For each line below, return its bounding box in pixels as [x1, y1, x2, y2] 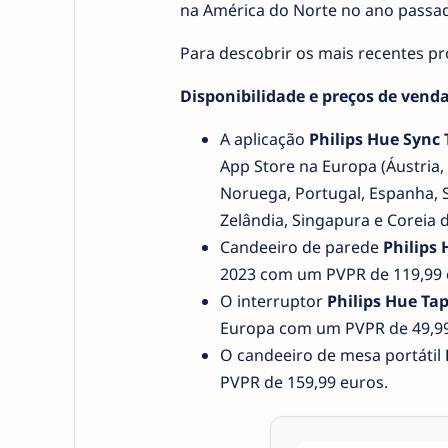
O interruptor [219, 290, 327, 312]
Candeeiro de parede [219, 236, 383, 258]
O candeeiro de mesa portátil [219, 344, 445, 366]
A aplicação [219, 128, 309, 150]
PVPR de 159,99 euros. [219, 371, 388, 393]
